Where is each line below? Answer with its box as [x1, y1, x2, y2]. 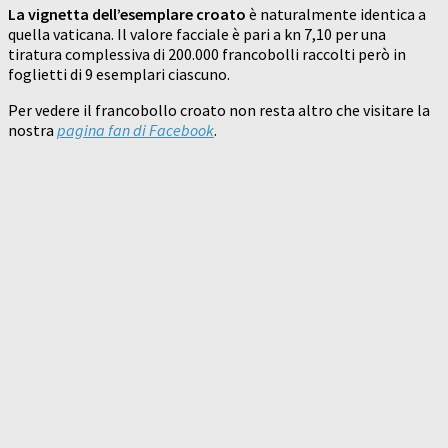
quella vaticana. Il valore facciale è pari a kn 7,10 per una [8, 24, 386, 45]
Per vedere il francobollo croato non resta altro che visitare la [8, 100, 430, 121]
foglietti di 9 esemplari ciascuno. [8, 64, 230, 85]
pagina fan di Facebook [57, 120, 214, 141]
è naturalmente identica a [246, 4, 426, 25]
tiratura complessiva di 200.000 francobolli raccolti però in [8, 44, 406, 65]
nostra [8, 120, 57, 141]
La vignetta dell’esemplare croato [8, 4, 246, 25]
